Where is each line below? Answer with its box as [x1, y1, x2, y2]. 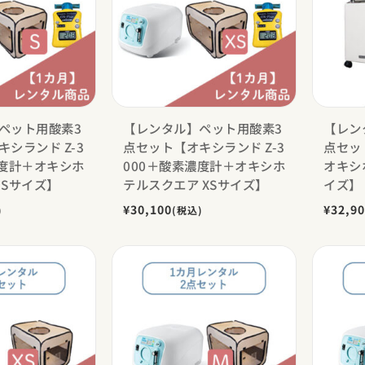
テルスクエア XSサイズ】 [123, 174, 268, 193]
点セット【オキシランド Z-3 [123, 137, 285, 156]
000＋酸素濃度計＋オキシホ [123, 156, 286, 174]
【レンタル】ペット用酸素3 [123, 118, 283, 137]
